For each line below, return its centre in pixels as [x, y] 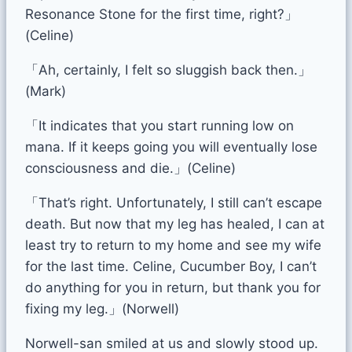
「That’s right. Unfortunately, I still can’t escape [174, 202]
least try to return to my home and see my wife [173, 245]
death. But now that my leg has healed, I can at [175, 224]
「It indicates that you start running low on [159, 125]
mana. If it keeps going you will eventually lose [171, 147]
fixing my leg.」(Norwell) [102, 308]
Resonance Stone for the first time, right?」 [161, 14]
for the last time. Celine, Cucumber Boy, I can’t [171, 266]
